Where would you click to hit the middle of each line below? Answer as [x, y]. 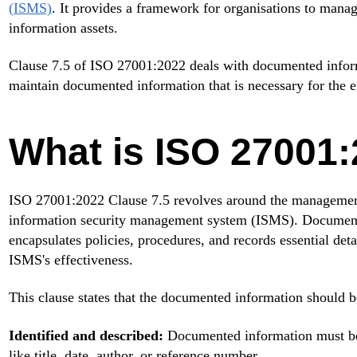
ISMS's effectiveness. [71, 260]
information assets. [63, 27]
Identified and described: [86, 335]
